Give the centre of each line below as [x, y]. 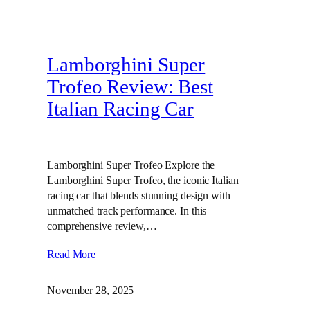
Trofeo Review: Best [130, 87]
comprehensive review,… [102, 226]
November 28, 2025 [91, 291]
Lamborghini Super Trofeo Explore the [131, 165]
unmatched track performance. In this [127, 210]
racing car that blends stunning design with [139, 195]
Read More [72, 255]
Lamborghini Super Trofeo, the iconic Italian [143, 180]
